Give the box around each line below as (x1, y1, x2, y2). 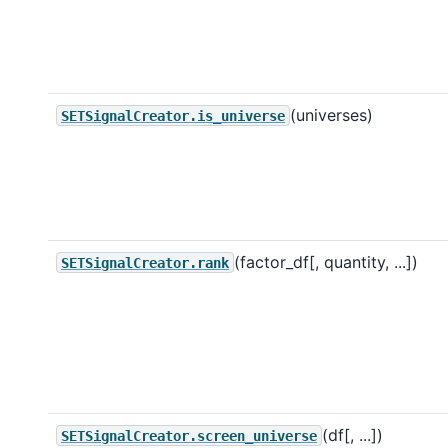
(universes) (290, 104, 373, 125)
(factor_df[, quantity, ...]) (234, 251, 418, 272)
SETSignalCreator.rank (61, 254, 229, 271)
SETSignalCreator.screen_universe (61, 427, 317, 444)
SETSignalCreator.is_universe (61, 107, 285, 124)
